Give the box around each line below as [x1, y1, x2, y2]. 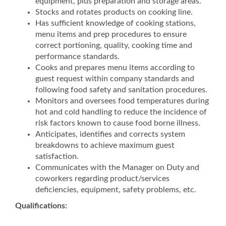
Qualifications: [15, 202, 67, 210]
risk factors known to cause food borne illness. [35, 119, 208, 127]
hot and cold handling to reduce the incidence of [35, 108, 207, 116]
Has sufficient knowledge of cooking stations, [35, 19, 196, 27]
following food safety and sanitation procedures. [35, 86, 207, 94]
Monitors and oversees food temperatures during [35, 97, 209, 105]
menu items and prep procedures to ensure [35, 30, 187, 38]
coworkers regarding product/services [35, 175, 169, 183]
